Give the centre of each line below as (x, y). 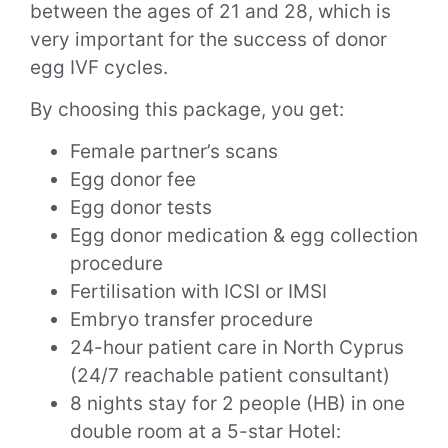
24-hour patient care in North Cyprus (237, 348)
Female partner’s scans (174, 152)
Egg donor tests (141, 208)
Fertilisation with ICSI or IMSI (198, 292)
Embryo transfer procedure (191, 320)
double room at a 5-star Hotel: (205, 432)
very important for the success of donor (208, 39)
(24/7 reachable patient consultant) (230, 376)
